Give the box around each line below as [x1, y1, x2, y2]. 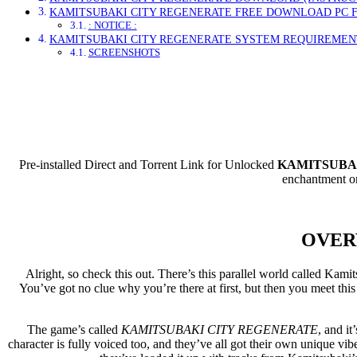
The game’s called [27, 322, 121, 336]
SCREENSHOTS [88, 45, 160, 58]
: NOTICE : [88, 18, 137, 31]
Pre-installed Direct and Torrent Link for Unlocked [18, 157, 277, 171]
